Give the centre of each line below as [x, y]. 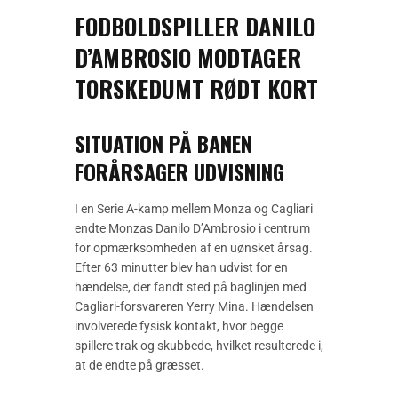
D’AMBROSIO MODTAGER [188, 58]
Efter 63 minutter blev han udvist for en [181, 268]
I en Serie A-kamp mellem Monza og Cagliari [194, 209]
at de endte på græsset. [139, 366]
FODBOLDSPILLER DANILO [195, 27]
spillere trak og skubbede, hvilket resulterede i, [199, 346]
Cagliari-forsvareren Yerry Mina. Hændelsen [194, 307]
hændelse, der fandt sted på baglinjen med [191, 287]
